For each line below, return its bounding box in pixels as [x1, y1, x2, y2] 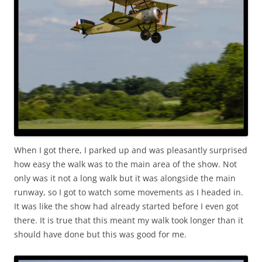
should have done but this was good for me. [14, 228, 187, 240]
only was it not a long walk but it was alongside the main [14, 172, 236, 184]
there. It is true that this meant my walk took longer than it [14, 214, 243, 226]
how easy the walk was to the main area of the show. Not [14, 158, 237, 170]
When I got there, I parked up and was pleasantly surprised [14, 144, 247, 156]
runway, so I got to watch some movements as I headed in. [14, 186, 243, 198]
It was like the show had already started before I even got [14, 200, 239, 212]
